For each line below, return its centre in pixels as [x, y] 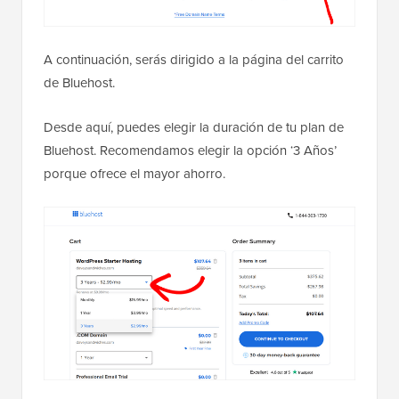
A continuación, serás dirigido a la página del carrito [194, 60]
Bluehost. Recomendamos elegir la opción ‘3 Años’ [190, 151]
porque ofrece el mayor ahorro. [134, 174]
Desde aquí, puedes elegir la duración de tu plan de [194, 127]
